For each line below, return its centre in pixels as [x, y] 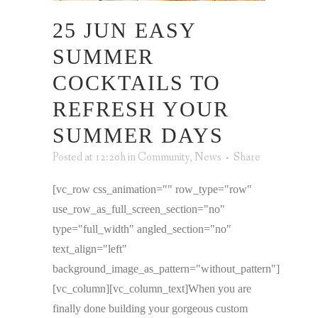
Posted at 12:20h [89, 158]
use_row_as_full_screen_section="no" [139, 209]
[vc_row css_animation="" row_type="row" [152, 190]
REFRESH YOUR [141, 109]
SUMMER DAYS [138, 136]
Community [164, 158]
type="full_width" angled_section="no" [142, 229]
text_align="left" [90, 249]
